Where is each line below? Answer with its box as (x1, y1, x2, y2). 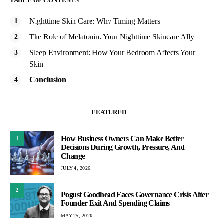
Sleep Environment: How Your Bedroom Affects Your (29, 48, 195, 56)
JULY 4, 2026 (61, 165, 90, 171)
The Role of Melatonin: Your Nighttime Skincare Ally (29, 32, 194, 41)
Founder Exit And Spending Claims (61, 199, 170, 208)
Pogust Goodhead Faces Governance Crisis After (61, 190, 208, 199)
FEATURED (91, 108, 127, 116)
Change (61, 152, 85, 161)
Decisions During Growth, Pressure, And (61, 143, 185, 152)
